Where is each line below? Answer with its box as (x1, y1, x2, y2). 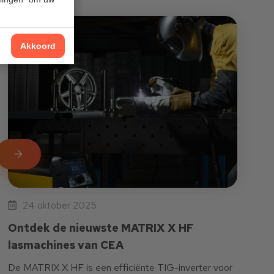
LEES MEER (15, 149, 60, 160)
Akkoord (20, 40, 56, 51)
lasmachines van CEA (8, 238, 124, 253)
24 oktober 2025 (23, 199, 97, 212)
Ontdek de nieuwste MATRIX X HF (8, 221, 194, 235)
